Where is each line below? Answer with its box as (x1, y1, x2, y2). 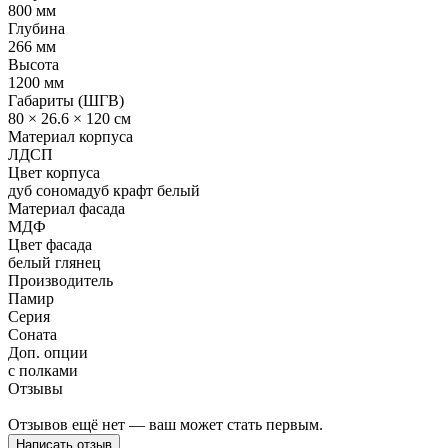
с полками (8, 361, 78, 379)
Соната (8, 325, 57, 343)
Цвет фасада (8, 235, 92, 253)
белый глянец (8, 253, 101, 271)
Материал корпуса (8, 127, 133, 145)
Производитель (8, 271, 113, 289)
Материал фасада (8, 199, 125, 217)
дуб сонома (8, 181, 85, 199)
